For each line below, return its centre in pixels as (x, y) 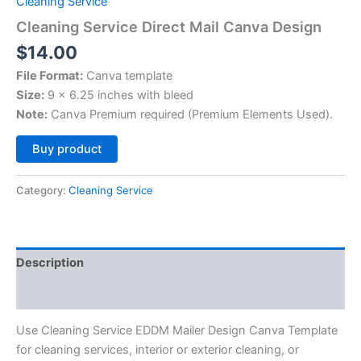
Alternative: (148, 145)
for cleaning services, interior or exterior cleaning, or (158, 350)
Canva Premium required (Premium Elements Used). (190, 114)
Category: (42, 191)
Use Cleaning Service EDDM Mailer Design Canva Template (177, 331)
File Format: (50, 75)
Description (50, 262)
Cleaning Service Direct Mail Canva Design (169, 27)
